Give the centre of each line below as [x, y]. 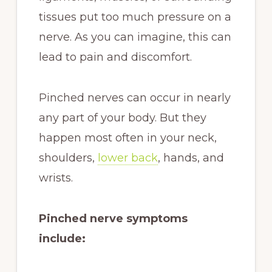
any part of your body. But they [122, 118]
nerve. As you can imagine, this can [135, 37]
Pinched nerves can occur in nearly [134, 98]
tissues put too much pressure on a [135, 17]
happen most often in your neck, [127, 138]
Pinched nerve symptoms [113, 219]
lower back [127, 158]
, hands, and [191, 158]
